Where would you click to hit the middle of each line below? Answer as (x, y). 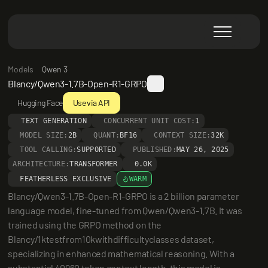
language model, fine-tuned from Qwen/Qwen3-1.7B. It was (125, 210)
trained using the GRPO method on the (85, 225)
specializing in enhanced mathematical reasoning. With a (121, 253)
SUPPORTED (97, 150)
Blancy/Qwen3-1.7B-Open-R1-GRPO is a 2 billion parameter (124, 196)
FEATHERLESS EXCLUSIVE (66, 179)
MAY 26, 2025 (203, 150)
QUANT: (107, 135)
